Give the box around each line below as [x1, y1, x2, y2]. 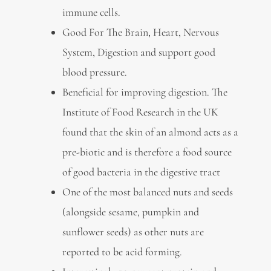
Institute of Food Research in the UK [62, 105, 218, 119]
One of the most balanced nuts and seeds [62, 184, 233, 198]
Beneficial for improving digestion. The [62, 85, 227, 99]
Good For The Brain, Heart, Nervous [62, 25, 219, 39]
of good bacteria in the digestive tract [62, 165, 220, 178]
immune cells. [62, 5, 120, 19]
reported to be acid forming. [62, 244, 182, 258]
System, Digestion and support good [62, 45, 215, 59]
